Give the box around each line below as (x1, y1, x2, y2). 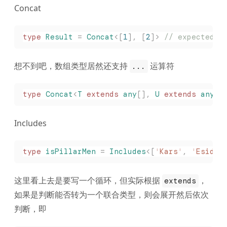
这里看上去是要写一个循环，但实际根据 (14, 175, 162, 186)
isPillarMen (41, 146, 96, 157)
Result (41, 32, 73, 43)
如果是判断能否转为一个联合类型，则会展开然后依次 (14, 189, 209, 201)
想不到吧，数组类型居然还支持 (14, 60, 130, 71)
